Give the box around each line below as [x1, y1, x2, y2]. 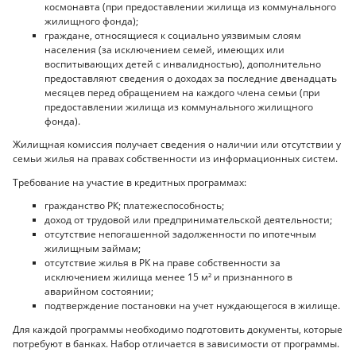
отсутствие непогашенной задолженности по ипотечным [44, 227, 316, 242]
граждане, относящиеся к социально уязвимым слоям [44, 28, 301, 42]
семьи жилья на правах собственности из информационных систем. [13, 152, 338, 166]
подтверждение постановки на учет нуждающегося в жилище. [44, 299, 340, 313]
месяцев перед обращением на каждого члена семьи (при [44, 85, 320, 99]
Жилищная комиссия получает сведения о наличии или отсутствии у [13, 137, 341, 152]
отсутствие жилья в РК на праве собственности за [44, 256, 281, 270]
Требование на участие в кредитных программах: [13, 175, 246, 189]
